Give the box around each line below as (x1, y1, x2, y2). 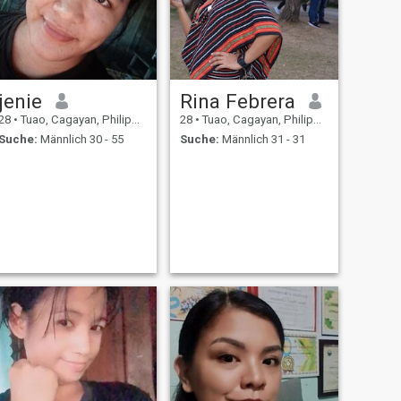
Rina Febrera (179, 89, 295, 113)
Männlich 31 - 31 (218, 132, 305, 147)
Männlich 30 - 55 (37, 132, 124, 147)
